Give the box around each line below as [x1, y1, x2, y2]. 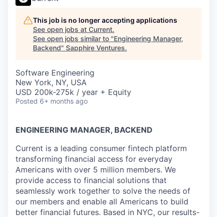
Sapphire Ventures [66, 44, 125, 52]
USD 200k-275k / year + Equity [15, 87, 131, 97]
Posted [15, 97, 38, 105]
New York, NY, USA [15, 77, 87, 87]
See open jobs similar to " [33, 34, 114, 43]
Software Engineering [15, 68, 94, 77]
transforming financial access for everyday [15, 154, 172, 164]
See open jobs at [33, 25, 89, 33]
